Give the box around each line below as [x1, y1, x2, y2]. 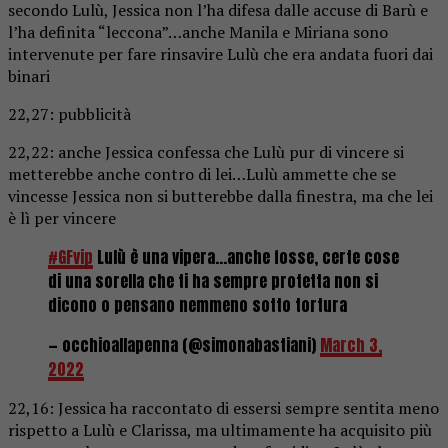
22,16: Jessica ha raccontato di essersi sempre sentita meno [8, 396, 439, 419]
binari [8, 64, 50, 87]
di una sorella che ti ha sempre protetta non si [48, 268, 378, 293]
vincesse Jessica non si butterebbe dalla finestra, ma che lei [8, 184, 433, 207]
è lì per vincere [8, 206, 116, 229]
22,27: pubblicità [8, 102, 131, 125]
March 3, [320, 332, 382, 357]
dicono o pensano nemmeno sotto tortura [48, 292, 347, 317]
